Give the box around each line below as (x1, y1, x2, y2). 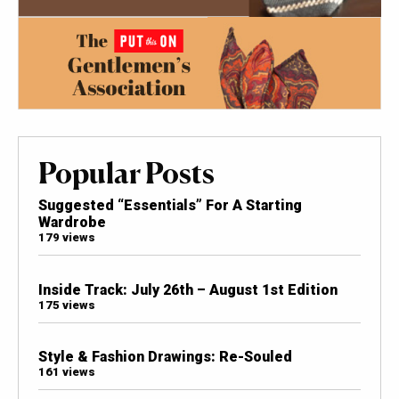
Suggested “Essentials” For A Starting (37, 197, 302, 215)
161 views (37, 364, 95, 379)
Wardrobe (37, 214, 106, 232)
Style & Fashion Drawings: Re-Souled (37, 347, 292, 365)
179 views (37, 231, 95, 245)
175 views (37, 297, 95, 312)
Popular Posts (37, 155, 215, 191)
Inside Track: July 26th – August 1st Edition (37, 281, 338, 298)
